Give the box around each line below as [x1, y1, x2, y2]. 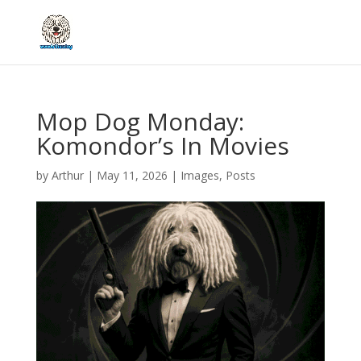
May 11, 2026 [96, 168, 168, 183]
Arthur [51, 168, 84, 183]
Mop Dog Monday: [35, 105, 244, 138]
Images [180, 168, 219, 183]
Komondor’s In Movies [35, 129, 289, 162]
